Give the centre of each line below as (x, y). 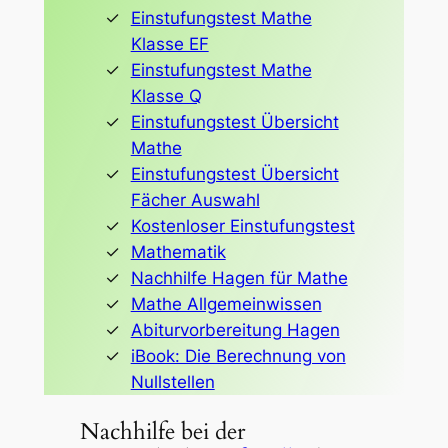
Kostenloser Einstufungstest (242, 225)
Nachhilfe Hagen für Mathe (239, 277)
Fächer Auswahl (195, 199)
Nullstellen (172, 381)
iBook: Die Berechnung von (238, 355)
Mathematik (178, 251)
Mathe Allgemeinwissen (226, 303)
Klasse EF (169, 43)
